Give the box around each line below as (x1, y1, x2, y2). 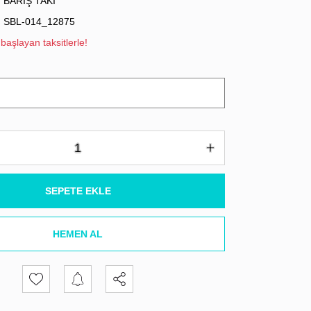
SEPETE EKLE (44, 185, 111, 196)
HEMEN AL (53, 228, 103, 239)
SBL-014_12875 (3, 16, 75, 27)
